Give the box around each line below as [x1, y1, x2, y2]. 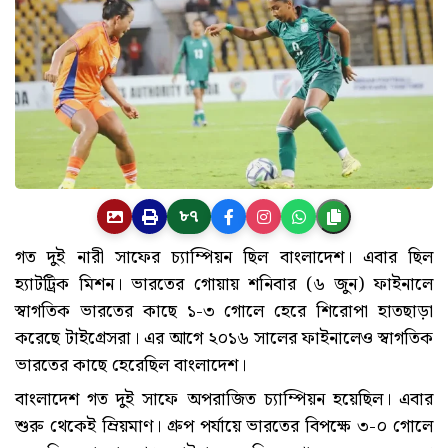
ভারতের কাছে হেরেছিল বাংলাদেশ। [15, 351, 246, 381]
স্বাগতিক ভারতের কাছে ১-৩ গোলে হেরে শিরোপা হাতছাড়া [15, 297, 433, 327]
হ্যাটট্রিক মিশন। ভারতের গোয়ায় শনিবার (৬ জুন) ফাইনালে [15, 270, 433, 300]
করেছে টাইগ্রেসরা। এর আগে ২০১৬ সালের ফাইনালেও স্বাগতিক [15, 324, 433, 354]
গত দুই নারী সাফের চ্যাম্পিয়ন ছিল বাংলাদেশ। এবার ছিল [15, 243, 433, 273]
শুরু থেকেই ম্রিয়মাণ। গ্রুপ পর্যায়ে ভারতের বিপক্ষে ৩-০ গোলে [15, 412, 433, 442]
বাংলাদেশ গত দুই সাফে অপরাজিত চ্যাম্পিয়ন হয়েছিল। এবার [15, 385, 433, 415]
